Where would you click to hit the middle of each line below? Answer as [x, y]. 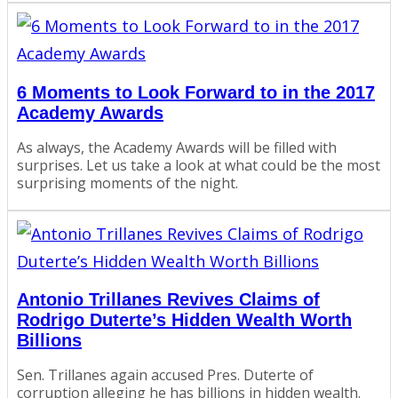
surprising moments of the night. [127, 183]
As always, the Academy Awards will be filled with [177, 147]
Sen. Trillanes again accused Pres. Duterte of [165, 374]
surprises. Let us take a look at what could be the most [199, 165]
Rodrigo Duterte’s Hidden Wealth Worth [184, 320]
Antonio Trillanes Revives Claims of [168, 300]
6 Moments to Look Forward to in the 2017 [196, 93]
